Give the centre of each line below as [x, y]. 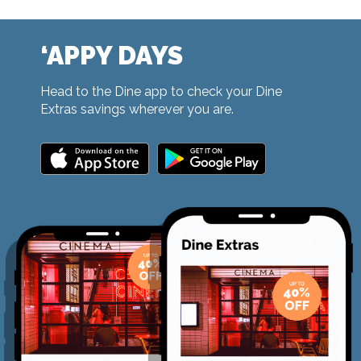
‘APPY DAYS [112, 55]
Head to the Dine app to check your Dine [161, 91]
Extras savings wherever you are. [137, 109]
